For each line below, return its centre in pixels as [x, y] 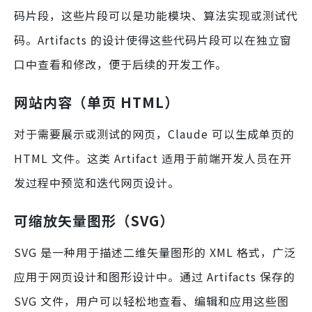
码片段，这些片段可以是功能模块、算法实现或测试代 [156, 15]
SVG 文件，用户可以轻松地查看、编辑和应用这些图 [151, 301]
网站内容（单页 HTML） [96, 102]
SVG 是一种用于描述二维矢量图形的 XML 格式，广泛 [155, 252]
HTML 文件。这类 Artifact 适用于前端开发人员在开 [153, 158]
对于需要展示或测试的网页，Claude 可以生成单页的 [154, 133]
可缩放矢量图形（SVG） [94, 220]
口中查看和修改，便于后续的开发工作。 [120, 64]
